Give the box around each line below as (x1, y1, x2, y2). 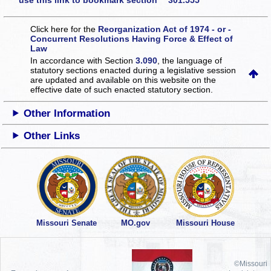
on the (192, 74, 217, 85)
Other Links (24, 129, 80, 142)
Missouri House (176, 218, 235, 228)
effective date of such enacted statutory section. (30, 84, 214, 94)
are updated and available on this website (30, 74, 192, 85)
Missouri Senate (36, 218, 97, 228)
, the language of (157, 55, 223, 65)
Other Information (24, 107, 111, 119)
